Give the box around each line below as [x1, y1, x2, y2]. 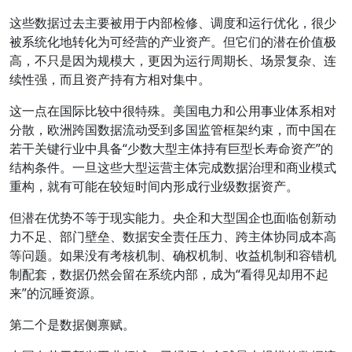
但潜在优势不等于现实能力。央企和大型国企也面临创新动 [9, 209, 336, 226]
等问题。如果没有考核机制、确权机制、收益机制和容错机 [9, 247, 336, 264]
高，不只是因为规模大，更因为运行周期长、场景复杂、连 [9, 52, 336, 69]
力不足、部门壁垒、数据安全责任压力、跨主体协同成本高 [9, 228, 336, 245]
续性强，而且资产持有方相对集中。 [9, 71, 211, 88]
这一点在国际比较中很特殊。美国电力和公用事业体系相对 [9, 102, 336, 119]
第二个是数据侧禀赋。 [9, 316, 135, 333]
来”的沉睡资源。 [9, 284, 102, 302]
